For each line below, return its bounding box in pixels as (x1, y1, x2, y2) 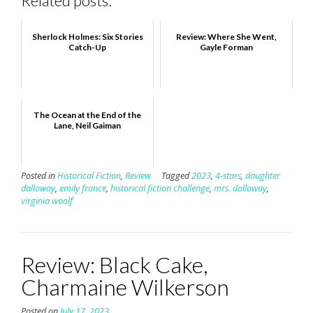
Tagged (161, 170, 191, 182)
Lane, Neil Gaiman (54, 120, 121, 131)
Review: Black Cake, (21, 251, 208, 279)
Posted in (21, 170, 57, 182)
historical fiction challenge (110, 182, 210, 195)
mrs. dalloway (214, 182, 267, 195)
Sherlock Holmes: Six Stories (31, 31, 143, 43)
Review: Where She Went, (176, 31, 277, 43)
